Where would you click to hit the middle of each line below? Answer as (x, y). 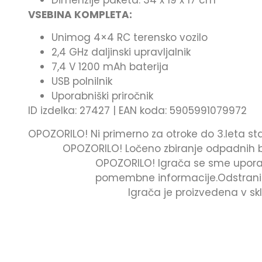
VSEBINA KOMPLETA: (80, 15)
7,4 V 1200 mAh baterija (110, 67)
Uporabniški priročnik (102, 96)
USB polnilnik (82, 82)
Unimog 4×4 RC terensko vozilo (130, 38)
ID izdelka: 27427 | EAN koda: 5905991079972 (137, 111)
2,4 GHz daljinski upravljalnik (121, 52)
